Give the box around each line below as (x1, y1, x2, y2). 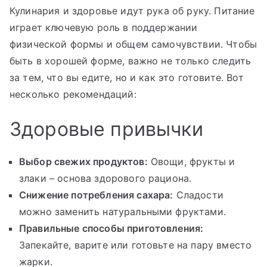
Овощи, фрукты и (147, 156, 235, 168)
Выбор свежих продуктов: (19, 156, 148, 168)
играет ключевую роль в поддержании (10, 21, 198, 34)
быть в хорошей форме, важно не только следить (10, 55, 252, 67)
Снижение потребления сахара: (19, 189, 173, 201)
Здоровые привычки (10, 117, 203, 141)
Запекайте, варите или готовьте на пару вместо (19, 239, 252, 252)
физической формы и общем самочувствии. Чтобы (10, 38, 257, 51)
